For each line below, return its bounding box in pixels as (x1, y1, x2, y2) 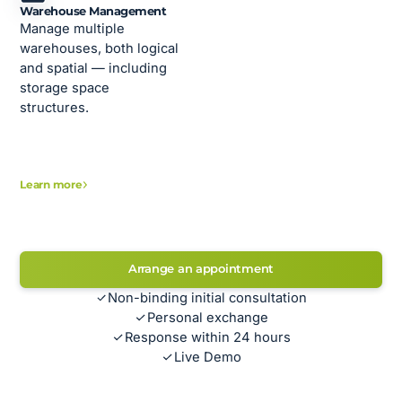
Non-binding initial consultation (108, 290, 308, 307)
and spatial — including (20, 60, 168, 77)
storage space (20, 80, 110, 97)
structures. (20, 100, 90, 117)
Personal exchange (146, 310, 268, 327)
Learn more (20, 177, 83, 191)
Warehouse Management (20, 4, 167, 19)
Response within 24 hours (124, 329, 291, 346)
